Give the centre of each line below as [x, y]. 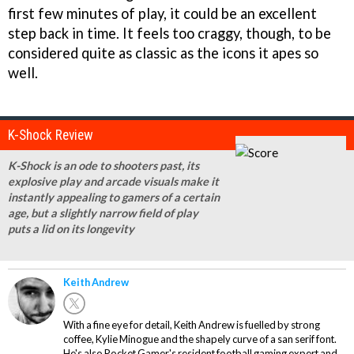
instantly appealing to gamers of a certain [114, 197]
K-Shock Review [51, 135]
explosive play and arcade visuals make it [113, 181]
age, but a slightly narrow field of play [103, 213]
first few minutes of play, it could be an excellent [162, 13]
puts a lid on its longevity [71, 228]
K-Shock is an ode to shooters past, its [104, 165]
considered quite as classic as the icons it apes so [163, 53]
